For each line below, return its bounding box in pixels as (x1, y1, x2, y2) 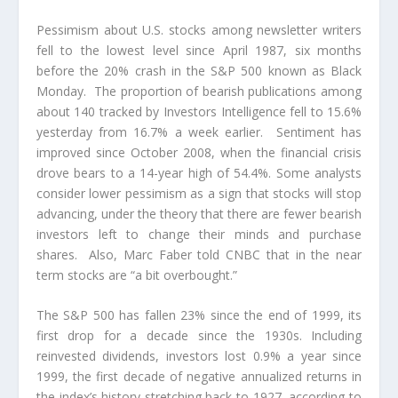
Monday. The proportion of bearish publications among (36, 82, 362, 99)
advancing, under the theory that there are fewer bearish (36, 204, 362, 222)
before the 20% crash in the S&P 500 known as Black (36, 61, 362, 79)
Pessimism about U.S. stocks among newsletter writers (36, 20, 362, 38)
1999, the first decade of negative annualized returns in (36, 368, 362, 386)
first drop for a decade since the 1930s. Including (36, 327, 362, 345)
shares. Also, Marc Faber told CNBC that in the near (36, 245, 362, 263)
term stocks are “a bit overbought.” (36, 266, 241, 283)
